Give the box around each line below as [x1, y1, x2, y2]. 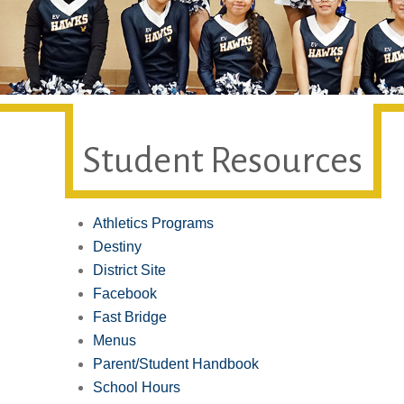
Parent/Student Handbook [93, 355, 259, 372]
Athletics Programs [93, 215, 214, 231]
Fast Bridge [93, 308, 167, 325]
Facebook [93, 285, 157, 301]
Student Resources [83, 140, 363, 180]
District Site [93, 262, 166, 278]
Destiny [93, 238, 142, 254]
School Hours [93, 379, 180, 395]
